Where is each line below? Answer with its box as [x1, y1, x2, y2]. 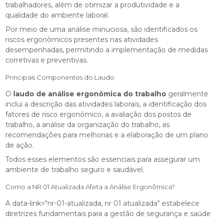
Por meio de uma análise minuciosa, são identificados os [5, 25, 198, 34]
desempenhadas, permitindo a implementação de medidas [5, 45, 208, 55]
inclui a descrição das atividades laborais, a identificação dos [5, 100, 207, 109]
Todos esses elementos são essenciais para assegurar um [5, 155, 200, 164]
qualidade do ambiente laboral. [5, 11, 109, 20]
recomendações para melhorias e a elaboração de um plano [5, 131, 209, 140]
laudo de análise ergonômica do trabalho [13, 89, 167, 99]
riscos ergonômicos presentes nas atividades [5, 35, 158, 44]
